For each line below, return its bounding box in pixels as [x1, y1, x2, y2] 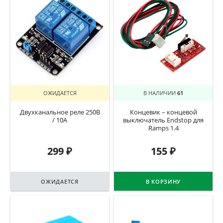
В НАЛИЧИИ [143, 89, 177, 97]
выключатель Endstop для [123, 116, 204, 125]
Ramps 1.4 [148, 124, 179, 133]
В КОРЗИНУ [145, 177, 181, 185]
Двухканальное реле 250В [19, 108, 100, 117]
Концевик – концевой [129, 108, 197, 117]
